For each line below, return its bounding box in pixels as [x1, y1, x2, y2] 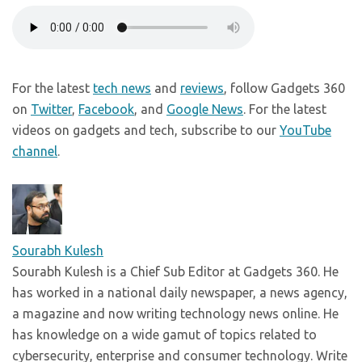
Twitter [31, 102, 72, 117]
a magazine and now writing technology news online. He [12, 306, 339, 322]
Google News [166, 102, 243, 117]
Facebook [78, 102, 134, 117]
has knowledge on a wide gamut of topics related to [12, 327, 317, 343]
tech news [93, 81, 151, 96]
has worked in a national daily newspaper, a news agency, [12, 285, 347, 301]
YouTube [280, 123, 331, 138]
